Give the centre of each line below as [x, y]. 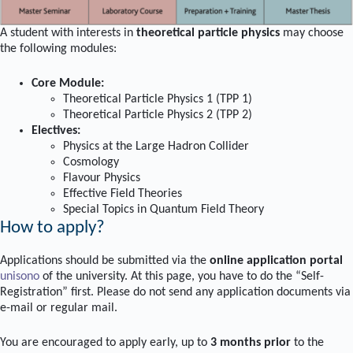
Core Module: [68, 83]
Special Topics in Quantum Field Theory [163, 209]
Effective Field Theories [123, 193]
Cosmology [91, 162]
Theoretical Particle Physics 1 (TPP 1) [158, 99]
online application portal [276, 260]
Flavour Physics [102, 178]
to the [307, 342]
